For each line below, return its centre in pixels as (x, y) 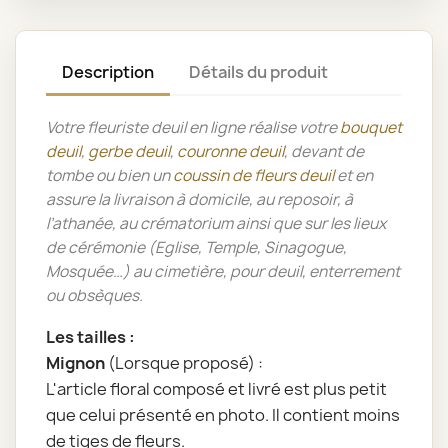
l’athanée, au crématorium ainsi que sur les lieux (216, 224)
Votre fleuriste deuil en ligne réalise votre (193, 128)
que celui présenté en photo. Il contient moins (223, 415)
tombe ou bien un (109, 176)
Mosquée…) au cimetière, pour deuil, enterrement (223, 272)
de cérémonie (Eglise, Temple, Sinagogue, (196, 248)
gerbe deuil (127, 152)
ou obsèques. (94, 296)
